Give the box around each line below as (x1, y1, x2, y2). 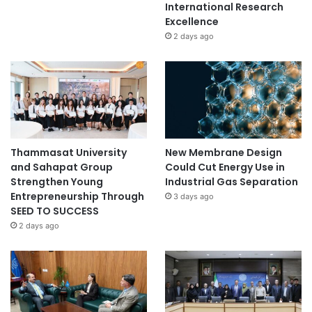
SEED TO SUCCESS (10, 203, 99, 218)
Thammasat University (10, 145, 127, 159)
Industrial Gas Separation (164, 174, 298, 189)
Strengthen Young (10, 174, 103, 189)
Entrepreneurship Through (10, 189, 144, 203)
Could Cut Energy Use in (164, 159, 285, 174)
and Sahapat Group (10, 159, 113, 174)
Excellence (164, 14, 219, 29)
